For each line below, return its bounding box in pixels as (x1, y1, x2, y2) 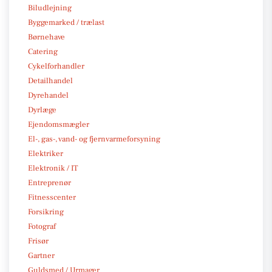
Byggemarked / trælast (28, 17, 104, 27)
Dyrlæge (28, 104, 56, 115)
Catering (28, 46, 58, 56)
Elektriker (28, 148, 63, 158)
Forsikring (28, 206, 64, 217)
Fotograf (28, 221, 56, 231)
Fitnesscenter (28, 192, 76, 202)
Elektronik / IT (28, 163, 78, 173)
